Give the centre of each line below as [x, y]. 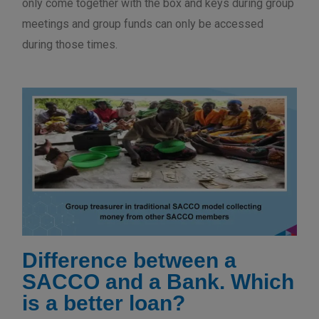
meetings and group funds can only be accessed [143, 24]
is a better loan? [104, 303]
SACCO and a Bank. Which [158, 282]
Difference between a [130, 261]
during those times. [70, 45]
